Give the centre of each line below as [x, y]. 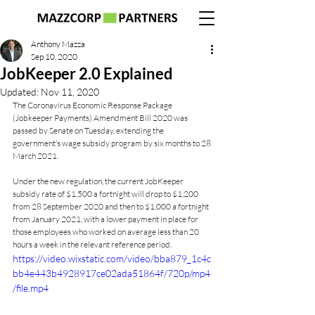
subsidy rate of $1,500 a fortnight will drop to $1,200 [106, 194]
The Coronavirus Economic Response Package [93, 105]
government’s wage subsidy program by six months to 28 [112, 143]
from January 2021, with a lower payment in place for [106, 219]
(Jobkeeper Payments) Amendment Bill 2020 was [101, 118]
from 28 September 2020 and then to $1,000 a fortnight [111, 206]
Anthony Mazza [58, 44]
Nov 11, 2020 [70, 92]
